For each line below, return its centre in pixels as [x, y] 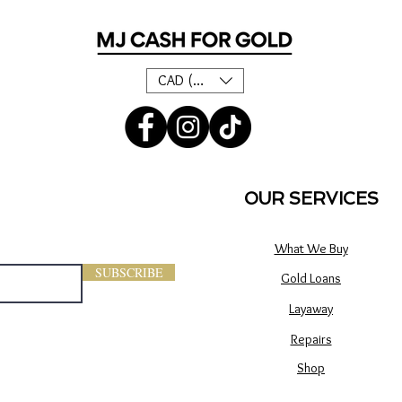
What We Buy [311, 249]
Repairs [311, 340]
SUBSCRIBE [129, 273]
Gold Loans [311, 279]
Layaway [311, 309]
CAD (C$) [186, 81]
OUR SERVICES [311, 199]
